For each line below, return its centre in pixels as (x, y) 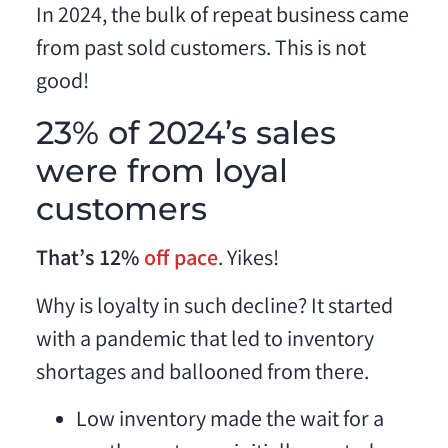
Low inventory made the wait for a (229, 422)
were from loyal (161, 171)
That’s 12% (89, 261)
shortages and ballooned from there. (202, 374)
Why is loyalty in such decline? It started (214, 308)
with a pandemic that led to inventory (204, 341)
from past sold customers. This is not (200, 51)
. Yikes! (248, 261)
